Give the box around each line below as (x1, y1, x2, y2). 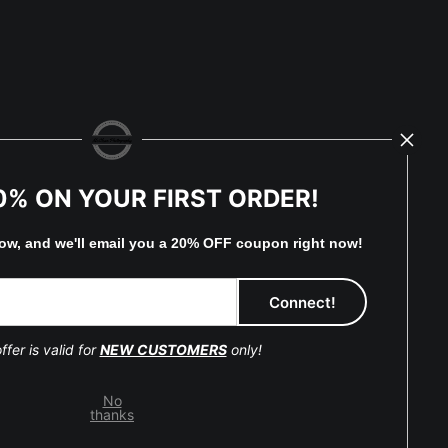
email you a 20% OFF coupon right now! (88, 235, 363, 251)
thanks (90, 405, 134, 423)
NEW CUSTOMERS (99, 341, 227, 358)
